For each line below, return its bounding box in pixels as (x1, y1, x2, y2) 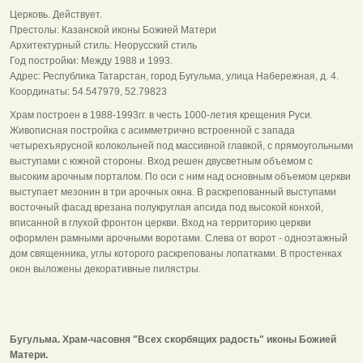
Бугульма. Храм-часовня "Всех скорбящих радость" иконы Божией (10, 333, 336, 345)
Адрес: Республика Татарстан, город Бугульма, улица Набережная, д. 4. (10, 70, 339, 82)
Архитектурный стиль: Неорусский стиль (10, 39, 199, 51)
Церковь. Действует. (10, 8, 109, 20)
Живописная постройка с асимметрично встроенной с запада (10, 124, 295, 136)
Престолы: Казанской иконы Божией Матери (10, 23, 219, 36)
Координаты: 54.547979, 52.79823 (10, 85, 169, 97)
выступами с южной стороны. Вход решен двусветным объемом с (10, 155, 313, 167)
